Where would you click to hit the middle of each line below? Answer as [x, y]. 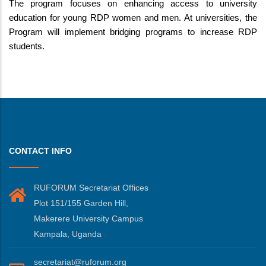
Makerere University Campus [88, 219]
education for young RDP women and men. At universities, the [133, 18]
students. [28, 46]
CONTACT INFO [40, 151]
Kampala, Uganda [68, 234]
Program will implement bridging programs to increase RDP [133, 32]
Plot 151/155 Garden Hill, [81, 203]
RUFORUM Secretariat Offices [91, 188]
